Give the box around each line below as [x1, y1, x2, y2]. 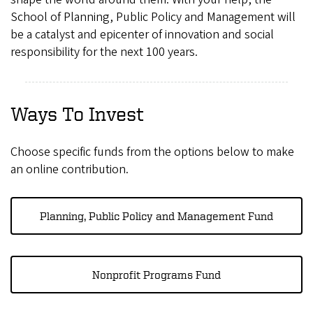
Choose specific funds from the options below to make [10, 143, 294, 161]
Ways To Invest [10, 103, 144, 124]
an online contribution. [10, 161, 129, 178]
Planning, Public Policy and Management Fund [40, 210, 273, 222]
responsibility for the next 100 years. [10, 43, 198, 61]
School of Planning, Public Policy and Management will [10, 8, 296, 26]
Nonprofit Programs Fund [92, 268, 221, 281]
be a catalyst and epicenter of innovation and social [10, 26, 274, 43]
